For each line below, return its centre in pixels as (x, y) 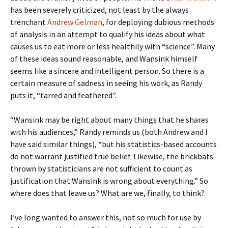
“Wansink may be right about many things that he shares (109, 120)
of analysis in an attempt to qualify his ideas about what (108, 34)
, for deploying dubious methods (158, 22)
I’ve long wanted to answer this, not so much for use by (106, 217)
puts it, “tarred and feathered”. (63, 95)
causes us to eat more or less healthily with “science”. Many (112, 46)
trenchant (29, 22)
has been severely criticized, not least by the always (99, 10)
